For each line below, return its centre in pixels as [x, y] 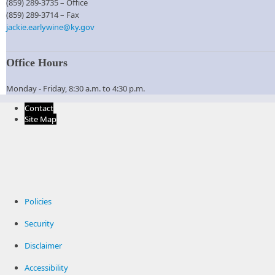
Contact [39, 108]
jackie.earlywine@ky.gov [50, 27]
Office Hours [37, 62]
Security [39, 223]
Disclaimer [43, 245]
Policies [38, 201]
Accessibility [46, 267]
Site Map [41, 119]
